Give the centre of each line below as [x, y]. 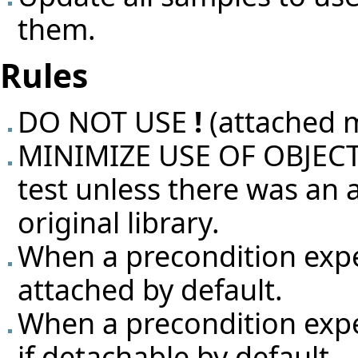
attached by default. [150, 290]
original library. [119, 223]
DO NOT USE [106, 122]
